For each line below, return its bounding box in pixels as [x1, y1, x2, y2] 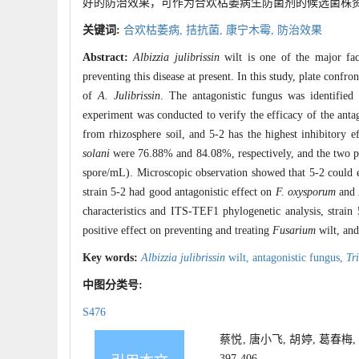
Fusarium [272, 224, 316, 237]
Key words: [83, 252, 141, 264]
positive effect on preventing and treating [83, 224, 272, 237]
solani [83, 147, 110, 160]
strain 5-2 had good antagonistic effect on [83, 186, 276, 199]
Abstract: [83, 51, 134, 64]
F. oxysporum [275, 186, 336, 199]
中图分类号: [83, 279, 146, 292]
